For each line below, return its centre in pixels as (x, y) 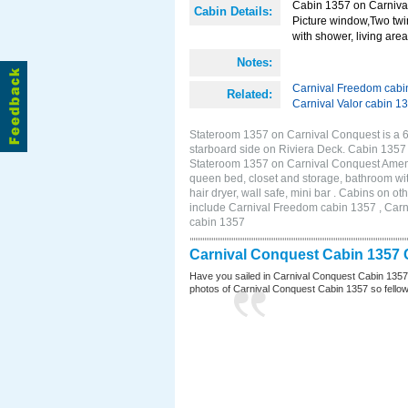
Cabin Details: (233, 11)
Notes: (255, 62)
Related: (250, 94)
